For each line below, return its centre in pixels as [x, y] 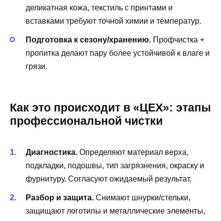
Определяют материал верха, [133, 152]
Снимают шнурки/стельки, [142, 197]
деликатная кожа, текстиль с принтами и [99, 7]
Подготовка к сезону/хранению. [88, 40]
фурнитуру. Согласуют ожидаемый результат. [109, 179]
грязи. [37, 67]
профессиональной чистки [86, 121]
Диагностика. [52, 152]
